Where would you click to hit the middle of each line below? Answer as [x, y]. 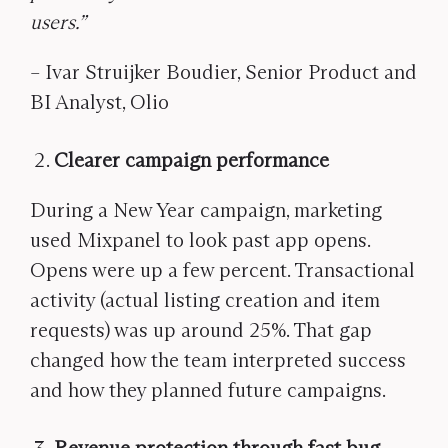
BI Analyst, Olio [99, 102]
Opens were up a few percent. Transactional [222, 270]
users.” [58, 22]
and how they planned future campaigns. [208, 390]
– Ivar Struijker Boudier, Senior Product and [223, 72]
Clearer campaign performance [191, 160]
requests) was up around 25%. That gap [201, 330]
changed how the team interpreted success [218, 360]
